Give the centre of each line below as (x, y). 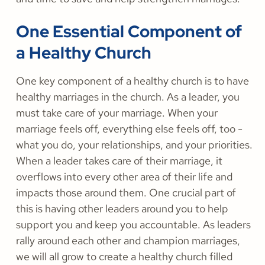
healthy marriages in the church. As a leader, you (128, 97)
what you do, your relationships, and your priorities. (134, 145)
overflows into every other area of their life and (124, 177)
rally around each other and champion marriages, (128, 241)
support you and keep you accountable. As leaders (133, 225)
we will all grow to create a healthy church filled (124, 257)
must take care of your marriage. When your (117, 113)
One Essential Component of (129, 32)
